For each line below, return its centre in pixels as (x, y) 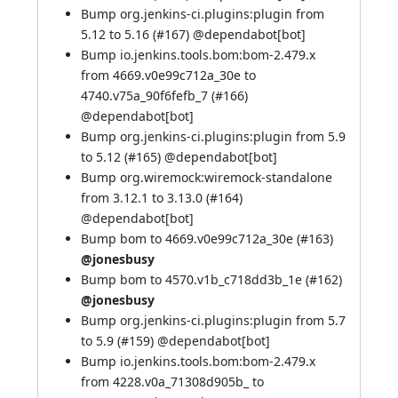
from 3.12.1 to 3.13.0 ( (145, 198)
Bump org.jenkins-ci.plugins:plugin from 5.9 (213, 136)
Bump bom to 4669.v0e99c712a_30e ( (191, 239)
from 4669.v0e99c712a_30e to (168, 75)
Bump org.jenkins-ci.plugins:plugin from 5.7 (213, 320)
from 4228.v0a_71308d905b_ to (172, 382)
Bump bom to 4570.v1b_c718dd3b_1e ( (195, 279)
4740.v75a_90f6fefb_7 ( (148, 96)
